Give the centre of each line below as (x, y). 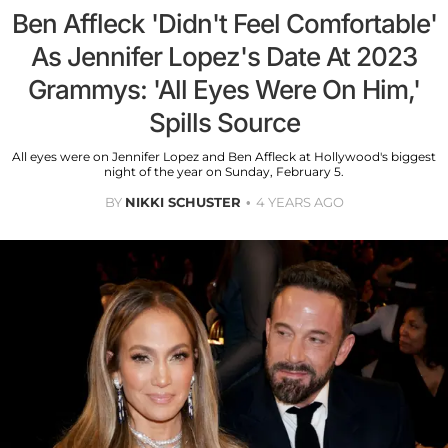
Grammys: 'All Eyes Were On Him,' (224, 90)
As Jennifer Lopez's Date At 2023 (224, 57)
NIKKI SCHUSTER (182, 202)
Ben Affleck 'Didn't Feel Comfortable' (224, 24)
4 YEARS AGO (299, 202)
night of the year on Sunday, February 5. (224, 172)
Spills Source (224, 123)
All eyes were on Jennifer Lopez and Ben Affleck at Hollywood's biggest (224, 157)
